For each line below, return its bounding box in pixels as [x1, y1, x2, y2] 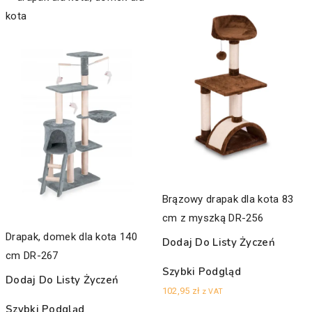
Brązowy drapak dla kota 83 [162, 193, 294, 206]
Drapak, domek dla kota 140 [6, 231, 137, 244]
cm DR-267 [6, 249, 58, 263]
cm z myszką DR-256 [162, 212, 264, 225]
